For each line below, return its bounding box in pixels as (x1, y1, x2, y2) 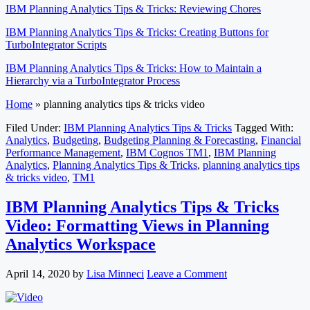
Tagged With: (235, 122, 293, 134)
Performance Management (6, 147, 120, 158)
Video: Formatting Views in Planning (6, 216, 269, 235)
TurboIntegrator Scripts (6, 39, 107, 51)
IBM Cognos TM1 (126, 147, 208, 158)
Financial (261, 134, 301, 146)
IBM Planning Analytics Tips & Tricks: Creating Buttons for (6, 26, 268, 38)
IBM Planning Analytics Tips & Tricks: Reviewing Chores (6, 3, 261, 15)
